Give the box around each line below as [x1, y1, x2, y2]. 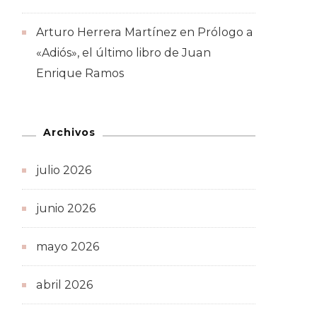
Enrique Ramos [36, 67, 124, 81]
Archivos [43, 126, 96, 139]
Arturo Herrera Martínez [36, 25, 177, 40]
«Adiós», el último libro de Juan [36, 46, 211, 60]
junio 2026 [36, 202, 96, 216]
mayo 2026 [36, 240, 99, 254]
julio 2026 [36, 163, 91, 178]
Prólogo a [197, 25, 253, 40]
